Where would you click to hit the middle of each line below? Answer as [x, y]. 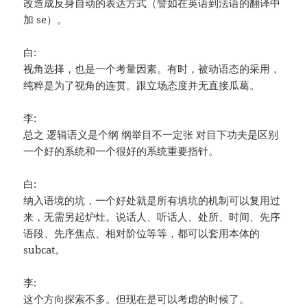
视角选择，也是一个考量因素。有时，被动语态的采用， [152, 69]
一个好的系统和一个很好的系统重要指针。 [121, 151]
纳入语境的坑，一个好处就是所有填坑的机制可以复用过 [152, 200]
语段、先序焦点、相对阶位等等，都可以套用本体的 [142, 233]
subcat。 [45, 250]
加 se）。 [46, 20]
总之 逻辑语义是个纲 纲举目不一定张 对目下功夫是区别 [151, 135]
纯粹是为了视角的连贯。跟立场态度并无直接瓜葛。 [142, 85]
